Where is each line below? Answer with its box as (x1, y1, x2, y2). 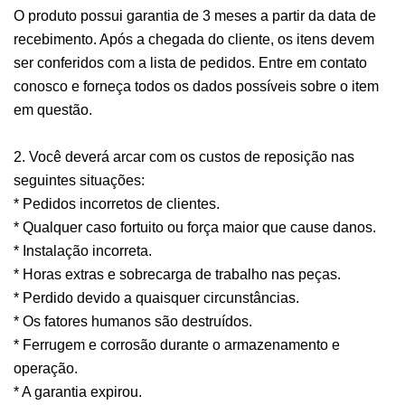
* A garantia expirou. (14, 384, 142, 400)
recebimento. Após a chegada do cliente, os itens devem (14, 32, 374, 48)
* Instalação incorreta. (14, 243, 152, 259)
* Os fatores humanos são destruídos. (14, 314, 252, 330)
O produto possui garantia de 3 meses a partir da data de (14, 8, 376, 24)
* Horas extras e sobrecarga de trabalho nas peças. (14, 267, 341, 283)
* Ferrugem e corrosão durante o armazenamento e (14, 337, 340, 353)
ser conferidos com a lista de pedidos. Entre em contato (14, 55, 367, 71)
